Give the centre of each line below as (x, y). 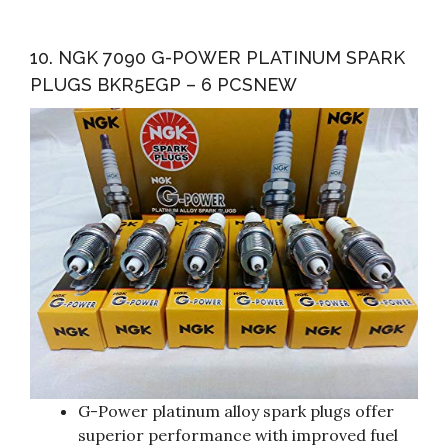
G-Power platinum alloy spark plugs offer (236, 411)
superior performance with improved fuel (238, 435)
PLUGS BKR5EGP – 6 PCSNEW (163, 85)
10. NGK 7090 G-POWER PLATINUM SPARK (217, 58)
